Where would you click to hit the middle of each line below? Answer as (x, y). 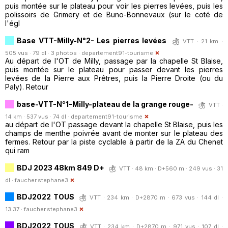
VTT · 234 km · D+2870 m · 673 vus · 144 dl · (156, 197)
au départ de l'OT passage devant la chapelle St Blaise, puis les (114, 124)
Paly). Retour (27, 87)
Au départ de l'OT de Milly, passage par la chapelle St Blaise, (114, 61)
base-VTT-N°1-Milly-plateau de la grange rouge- (105, 104)
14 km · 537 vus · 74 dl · (38, 116)
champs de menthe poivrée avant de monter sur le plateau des (114, 133)
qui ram (17, 150)
